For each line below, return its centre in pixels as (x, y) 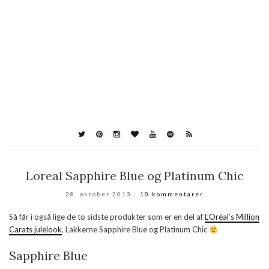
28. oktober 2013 (98, 194)
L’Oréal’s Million (232, 217)
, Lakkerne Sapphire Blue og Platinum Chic (135, 230)
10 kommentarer (172, 194)
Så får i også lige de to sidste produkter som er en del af (107, 217)
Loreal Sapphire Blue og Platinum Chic (134, 176)
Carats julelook (35, 230)
